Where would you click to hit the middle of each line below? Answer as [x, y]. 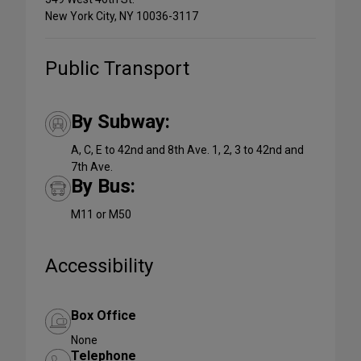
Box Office [104, 315]
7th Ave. [92, 167]
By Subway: [120, 122]
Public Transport [117, 68]
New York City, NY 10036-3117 [122, 16]
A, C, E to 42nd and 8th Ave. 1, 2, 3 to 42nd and [187, 150]
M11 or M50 [101, 214]
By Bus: [103, 186]
